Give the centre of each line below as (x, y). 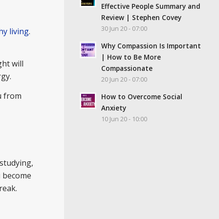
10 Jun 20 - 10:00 (124, 119)
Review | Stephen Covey (141, 17)
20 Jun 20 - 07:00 (124, 79)
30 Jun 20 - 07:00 (124, 28)
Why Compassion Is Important (151, 45)
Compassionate (127, 68)
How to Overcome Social (142, 96)
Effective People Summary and (151, 6)
